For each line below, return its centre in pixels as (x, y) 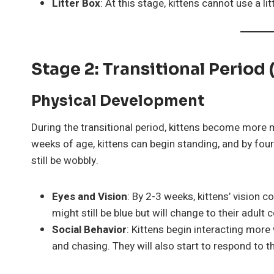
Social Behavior (89, 229)
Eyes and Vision (90, 196)
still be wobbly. (65, 160)
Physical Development (118, 101)
